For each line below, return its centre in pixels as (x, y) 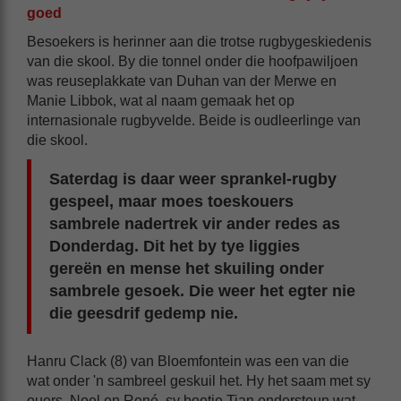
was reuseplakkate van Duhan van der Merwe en (182, 81)
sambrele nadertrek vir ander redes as (195, 223)
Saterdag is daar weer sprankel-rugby (193, 179)
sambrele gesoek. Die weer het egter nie (202, 290)
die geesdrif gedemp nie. (144, 313)
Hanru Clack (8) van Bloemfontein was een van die (188, 361)
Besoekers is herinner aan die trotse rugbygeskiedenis (199, 41)
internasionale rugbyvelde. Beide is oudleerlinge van (194, 120)
